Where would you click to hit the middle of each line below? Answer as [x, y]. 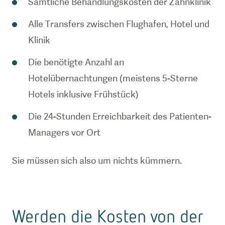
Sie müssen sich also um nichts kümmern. [97, 160]
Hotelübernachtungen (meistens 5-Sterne [113, 78]
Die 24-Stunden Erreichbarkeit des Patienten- [120, 116]
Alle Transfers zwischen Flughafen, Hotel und [119, 24]
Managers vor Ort [64, 132]
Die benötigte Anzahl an [76, 62]
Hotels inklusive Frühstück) [83, 94]
